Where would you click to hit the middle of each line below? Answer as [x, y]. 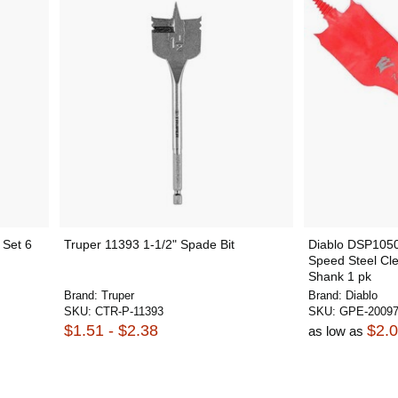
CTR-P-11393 [129, 311]
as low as [338, 331]
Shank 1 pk [340, 276]
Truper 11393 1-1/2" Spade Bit [149, 244]
